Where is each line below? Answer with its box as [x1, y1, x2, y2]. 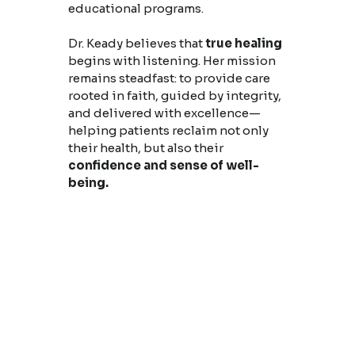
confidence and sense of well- [67, 158, 259, 174]
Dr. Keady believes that [67, 36, 205, 52]
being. [67, 175, 109, 191]
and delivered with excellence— [67, 105, 261, 121]
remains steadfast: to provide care [67, 71, 270, 86]
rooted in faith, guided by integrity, [67, 88, 281, 104]
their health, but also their [67, 140, 223, 156]
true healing [204, 36, 282, 52]
